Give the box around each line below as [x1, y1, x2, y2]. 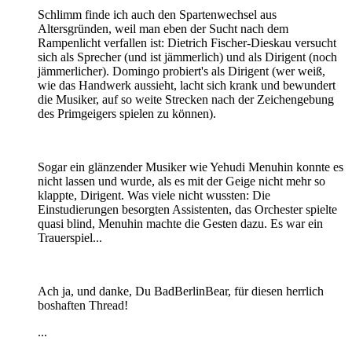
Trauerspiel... [38, 231, 102, 245]
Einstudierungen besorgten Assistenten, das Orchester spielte [38, 203, 337, 217]
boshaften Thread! [38, 299, 128, 313]
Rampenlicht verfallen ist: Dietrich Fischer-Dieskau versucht [38, 36, 336, 50]
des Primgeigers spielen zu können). [38, 107, 216, 121]
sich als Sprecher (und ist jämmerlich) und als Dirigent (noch [38, 50, 337, 64]
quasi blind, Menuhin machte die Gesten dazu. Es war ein [38, 217, 323, 231]
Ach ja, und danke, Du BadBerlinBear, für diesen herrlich [38, 284, 324, 299]
